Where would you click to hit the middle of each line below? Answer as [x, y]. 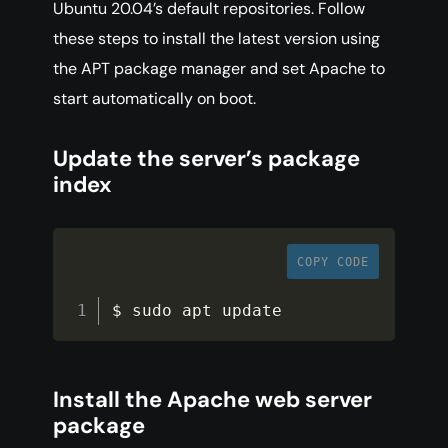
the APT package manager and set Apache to [219, 69]
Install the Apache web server [212, 400]
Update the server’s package [206, 159]
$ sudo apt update [197, 311]
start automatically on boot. [154, 99]
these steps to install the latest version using [216, 39]
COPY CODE [333, 262]
